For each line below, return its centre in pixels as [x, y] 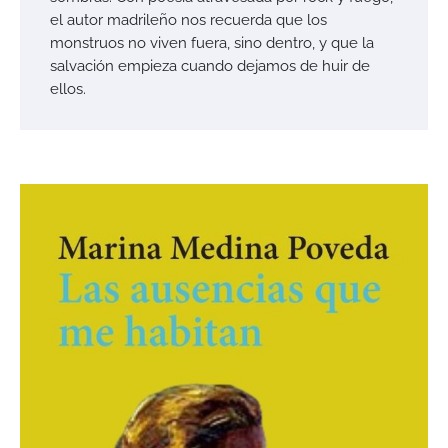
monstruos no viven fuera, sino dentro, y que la [212, 42]
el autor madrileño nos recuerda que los [188, 19]
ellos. [68, 88]
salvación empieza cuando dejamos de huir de [210, 65]
